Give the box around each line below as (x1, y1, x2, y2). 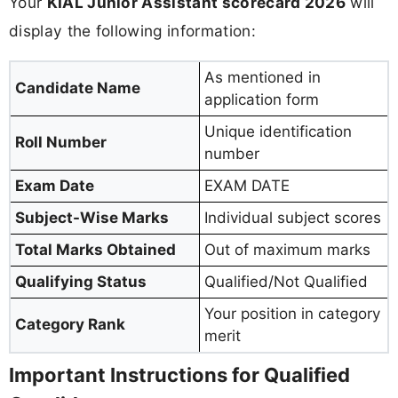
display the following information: (9, 21, 256, 41)
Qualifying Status (15, 273, 147, 291)
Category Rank (15, 315, 125, 334)
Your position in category (204, 305, 380, 323)
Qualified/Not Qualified (204, 273, 368, 291)
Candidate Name (15, 79, 140, 98)
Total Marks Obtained (15, 241, 176, 259)
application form (204, 91, 319, 109)
